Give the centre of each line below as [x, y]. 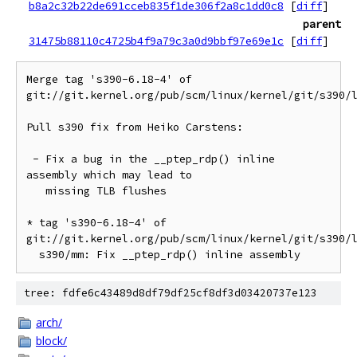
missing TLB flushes [36, 191]
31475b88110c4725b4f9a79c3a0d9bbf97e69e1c [156, 41]
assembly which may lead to [109, 175]
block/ [51, 341]
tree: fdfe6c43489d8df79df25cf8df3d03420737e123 [171, 293]
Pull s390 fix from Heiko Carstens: [135, 127]
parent [322, 24]
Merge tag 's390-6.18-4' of [109, 79]
